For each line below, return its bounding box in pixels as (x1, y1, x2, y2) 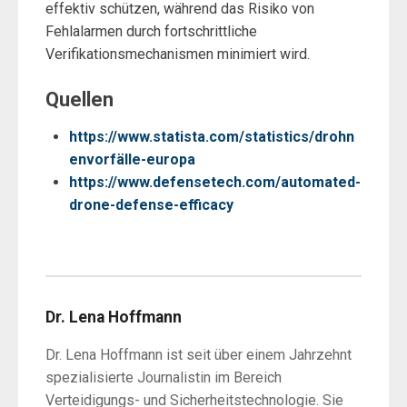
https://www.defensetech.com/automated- (68, 173, 361, 191)
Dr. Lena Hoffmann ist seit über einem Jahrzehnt (45, 346, 352, 364)
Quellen (45, 87, 114, 111)
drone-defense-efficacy (68, 195, 233, 213)
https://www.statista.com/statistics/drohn (68, 127, 354, 145)
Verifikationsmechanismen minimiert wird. (45, 45, 310, 63)
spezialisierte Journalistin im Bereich (45, 369, 282, 387)
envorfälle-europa (68, 150, 195, 168)
